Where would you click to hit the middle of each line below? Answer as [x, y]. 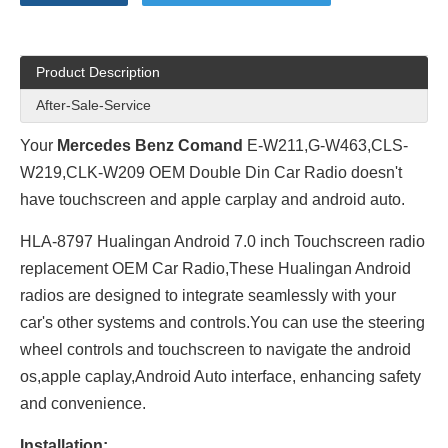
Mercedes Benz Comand [150, 145]
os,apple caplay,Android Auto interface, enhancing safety [220, 376]
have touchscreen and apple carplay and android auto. [212, 199]
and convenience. [85, 403]
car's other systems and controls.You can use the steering [222, 322]
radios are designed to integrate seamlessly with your [208, 295]
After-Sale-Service [93, 105]
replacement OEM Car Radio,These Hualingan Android [215, 268]
